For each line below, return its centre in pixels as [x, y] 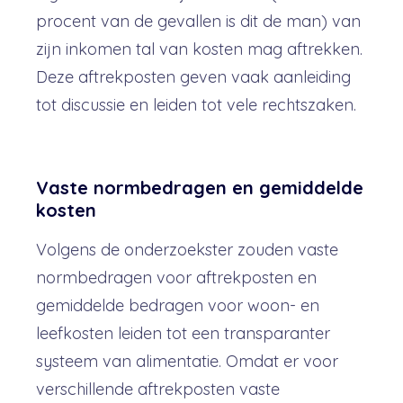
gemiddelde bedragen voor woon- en [178, 305]
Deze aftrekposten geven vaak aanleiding [193, 77]
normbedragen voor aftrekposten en [176, 278]
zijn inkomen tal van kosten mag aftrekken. [199, 49]
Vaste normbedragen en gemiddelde [200, 188]
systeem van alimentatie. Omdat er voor [187, 361]
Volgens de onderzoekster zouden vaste [187, 250]
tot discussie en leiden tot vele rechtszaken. [196, 105]
